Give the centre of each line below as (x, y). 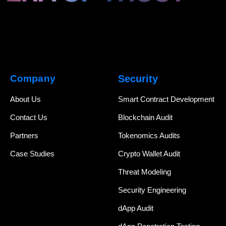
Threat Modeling (145, 172)
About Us (25, 99)
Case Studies (32, 154)
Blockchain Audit (145, 118)
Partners (24, 136)
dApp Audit (136, 208)
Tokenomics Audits (149, 136)
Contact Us (29, 118)
